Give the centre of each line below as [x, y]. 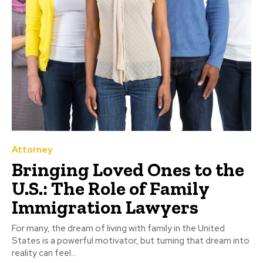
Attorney [32, 149]
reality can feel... [44, 253]
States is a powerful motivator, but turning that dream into [131, 240]
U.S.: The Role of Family [111, 188]
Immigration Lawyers [105, 207]
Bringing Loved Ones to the [128, 169]
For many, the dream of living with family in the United [118, 228]
